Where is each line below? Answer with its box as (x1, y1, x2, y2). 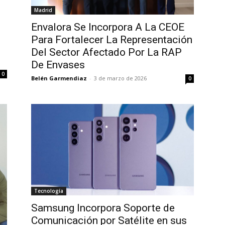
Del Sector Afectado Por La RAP (31, 46, 182, 58)
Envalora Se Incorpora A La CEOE (31, 21, 184, 33)
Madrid (34, 7, 52, 14)
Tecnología (34, 187, 63, 195)
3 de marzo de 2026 (94, 74, 147, 82)
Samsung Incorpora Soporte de (31, 202, 175, 214)
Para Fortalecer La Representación (31, 34, 192, 46)
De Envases (31, 59, 85, 71)
